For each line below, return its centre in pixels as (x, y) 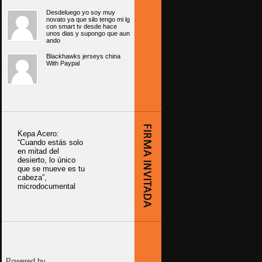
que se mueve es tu (51, 169)
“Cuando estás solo (50, 143)
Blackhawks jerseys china (83, 56)
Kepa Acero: (38, 134)
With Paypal (63, 63)
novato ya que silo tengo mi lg (88, 20)
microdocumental (46, 187)
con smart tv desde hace (82, 27)
